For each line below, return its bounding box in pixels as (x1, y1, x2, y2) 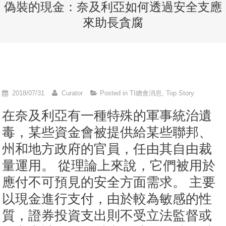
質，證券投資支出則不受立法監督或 (2, 208, 212, 223)
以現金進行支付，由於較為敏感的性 (2, 191, 212, 206)
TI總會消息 (130, 89, 162, 97)
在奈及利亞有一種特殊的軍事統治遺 (2, 108, 212, 123)
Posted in (100, 89, 130, 97)
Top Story (166, 89, 195, 97)
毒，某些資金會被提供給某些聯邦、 (2, 125, 212, 140)
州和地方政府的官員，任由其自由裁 (2, 141, 212, 156)
